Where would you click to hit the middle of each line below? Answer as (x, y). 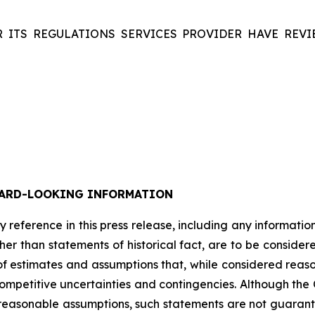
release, (153, 225)
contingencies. (198, 284)
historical (152, 245)
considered (252, 265)
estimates (37, 265)
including (203, 225)
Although (264, 284)
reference (36, 225)
